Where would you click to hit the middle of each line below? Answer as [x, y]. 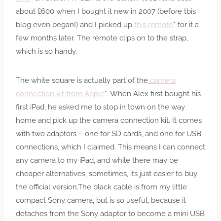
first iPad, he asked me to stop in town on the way [100, 107]
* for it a [186, 24]
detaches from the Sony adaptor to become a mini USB [110, 213]
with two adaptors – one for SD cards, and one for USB [109, 133]
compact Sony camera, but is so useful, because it [101, 200]
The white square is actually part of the [82, 80]
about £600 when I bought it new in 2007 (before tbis [106, 11]
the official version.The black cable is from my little [101, 187]
